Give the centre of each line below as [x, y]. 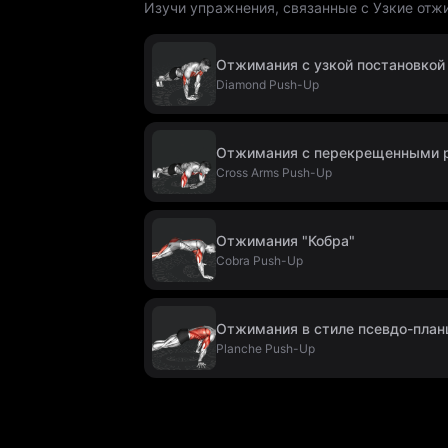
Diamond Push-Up [267, 84]
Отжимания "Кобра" [285, 240]
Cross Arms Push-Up [274, 172]
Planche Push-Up [265, 348]
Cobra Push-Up [259, 260]
